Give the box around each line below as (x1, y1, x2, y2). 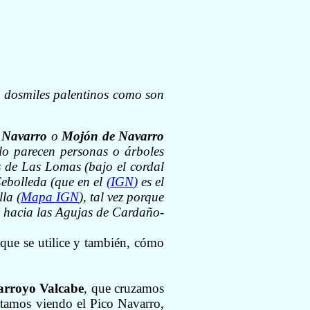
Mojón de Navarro (62, 129, 165, 144)
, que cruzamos (84, 281, 165, 296)
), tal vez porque (79, 190, 164, 205)
